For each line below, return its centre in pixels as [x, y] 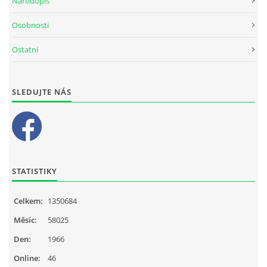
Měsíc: [25, 220]
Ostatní [25, 50]
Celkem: [28, 201]
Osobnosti [30, 25]
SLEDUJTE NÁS [42, 92]
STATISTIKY [35, 171]
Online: [27, 258]
